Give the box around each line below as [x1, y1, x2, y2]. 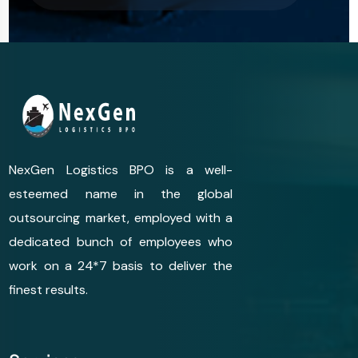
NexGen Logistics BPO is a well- [9, 161, 233, 178]
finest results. [9, 281, 89, 298]
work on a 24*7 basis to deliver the [9, 257, 233, 274]
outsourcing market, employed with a [9, 209, 233, 226]
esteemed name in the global [9, 185, 233, 202]
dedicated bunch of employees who [9, 233, 233, 250]
